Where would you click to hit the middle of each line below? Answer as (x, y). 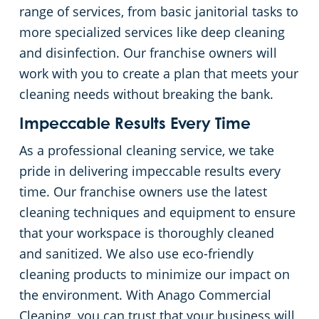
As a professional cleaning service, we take (147, 151)
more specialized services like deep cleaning (152, 32)
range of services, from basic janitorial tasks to (159, 12)
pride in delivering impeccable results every (150, 171)
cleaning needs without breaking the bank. (146, 94)
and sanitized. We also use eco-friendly (136, 254)
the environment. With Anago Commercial (145, 295)
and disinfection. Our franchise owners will (148, 53)
